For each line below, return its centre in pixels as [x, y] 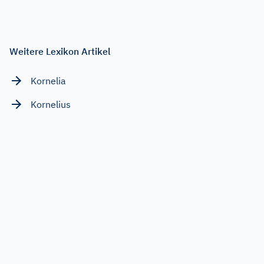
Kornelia [48, 80]
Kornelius [51, 104]
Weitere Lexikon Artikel [60, 51]
